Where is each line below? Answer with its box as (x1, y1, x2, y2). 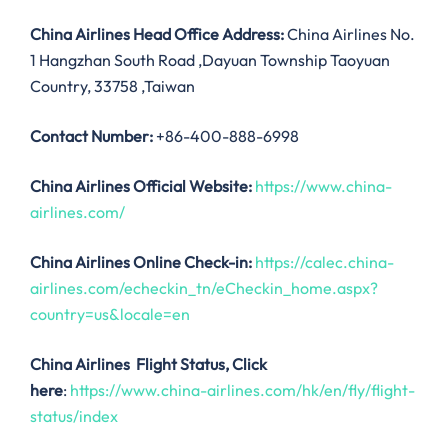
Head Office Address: (133, 24, 284, 45)
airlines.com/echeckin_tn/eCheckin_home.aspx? (30, 278, 378, 299)
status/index (30, 406, 118, 427)
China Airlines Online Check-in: (30, 252, 252, 273)
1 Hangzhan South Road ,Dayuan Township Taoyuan (30, 50, 390, 71)
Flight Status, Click (136, 354, 267, 375)
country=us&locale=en (30, 304, 190, 325)
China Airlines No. (284, 24, 415, 45)
